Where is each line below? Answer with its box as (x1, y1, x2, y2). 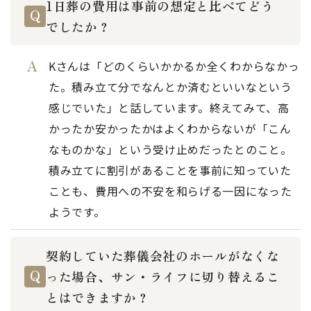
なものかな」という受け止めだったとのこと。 (49, 141, 292, 158)
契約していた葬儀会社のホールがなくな (46, 246, 280, 264)
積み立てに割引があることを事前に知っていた (49, 162, 292, 178)
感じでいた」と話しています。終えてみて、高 (49, 99, 289, 116)
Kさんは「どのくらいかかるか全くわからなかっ (49, 58, 300, 74)
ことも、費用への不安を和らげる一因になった (49, 183, 292, 199)
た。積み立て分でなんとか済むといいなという (49, 78, 292, 95)
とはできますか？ (46, 288, 150, 306)
